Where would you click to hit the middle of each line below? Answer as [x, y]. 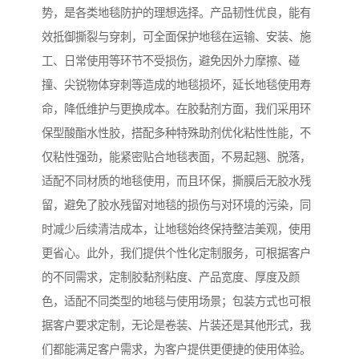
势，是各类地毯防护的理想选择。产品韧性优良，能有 [176, 13]
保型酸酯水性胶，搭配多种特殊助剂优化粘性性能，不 [176, 133]
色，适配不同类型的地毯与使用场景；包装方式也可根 [176, 302]
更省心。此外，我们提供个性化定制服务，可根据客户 [176, 254]
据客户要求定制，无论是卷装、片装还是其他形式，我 [176, 326]
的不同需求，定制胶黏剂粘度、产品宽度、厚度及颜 [171, 278]
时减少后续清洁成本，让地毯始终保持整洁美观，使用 [176, 230]
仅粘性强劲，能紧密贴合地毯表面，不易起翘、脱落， [176, 157]
